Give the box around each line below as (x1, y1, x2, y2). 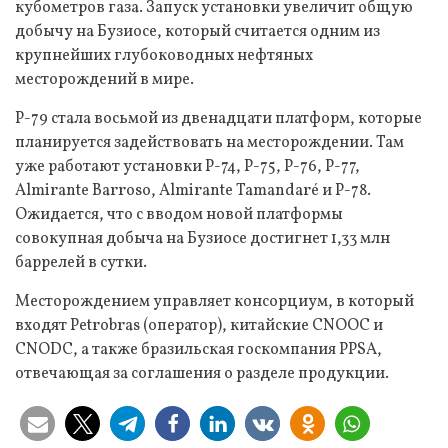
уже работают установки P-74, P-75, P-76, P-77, (15, 155, 360, 178)
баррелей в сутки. (15, 251, 147, 274)
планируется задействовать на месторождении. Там (15, 131, 404, 154)
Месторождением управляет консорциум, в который (15, 290, 414, 313)
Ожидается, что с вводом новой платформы (15, 203, 343, 226)
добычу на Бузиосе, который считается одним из (15, 20, 380, 43)
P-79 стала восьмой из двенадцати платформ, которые (15, 107, 422, 130)
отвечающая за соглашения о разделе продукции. (15, 362, 389, 385)
